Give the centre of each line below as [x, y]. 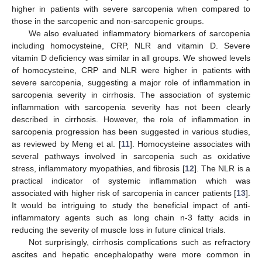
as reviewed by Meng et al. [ [66, 144]
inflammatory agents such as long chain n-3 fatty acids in [131, 217]
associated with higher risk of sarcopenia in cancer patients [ [124, 193]
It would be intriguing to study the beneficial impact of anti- [131, 205]
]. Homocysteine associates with [190, 144]
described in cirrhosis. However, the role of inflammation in [131, 119]
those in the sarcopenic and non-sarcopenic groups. [108, 21]
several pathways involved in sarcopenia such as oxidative [131, 156]
